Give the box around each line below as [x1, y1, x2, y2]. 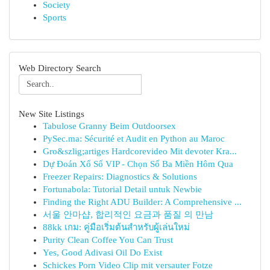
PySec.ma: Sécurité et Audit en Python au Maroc [43, 134, 225, 143]
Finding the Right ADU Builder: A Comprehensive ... [43, 197, 242, 207]
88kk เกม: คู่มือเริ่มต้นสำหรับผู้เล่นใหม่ [43, 222, 190, 232]
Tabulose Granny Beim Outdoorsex [43, 121, 176, 131]
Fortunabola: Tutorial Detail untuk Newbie [43, 184, 202, 194]
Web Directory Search [19, 63, 101, 73]
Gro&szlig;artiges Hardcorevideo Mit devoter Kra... [43, 146, 237, 156]
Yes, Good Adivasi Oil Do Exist [43, 248, 162, 257]
